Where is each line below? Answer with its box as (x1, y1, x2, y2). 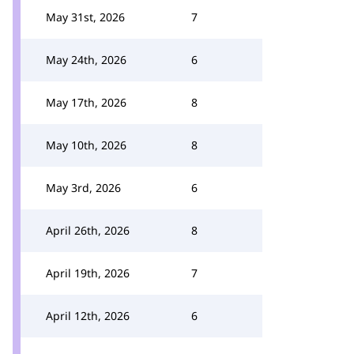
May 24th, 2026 (46, 52, 126, 67)
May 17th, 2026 (46, 95, 126, 110)
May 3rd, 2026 (46, 180, 121, 195)
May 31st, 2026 (46, 9, 125, 24)
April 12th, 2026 (46, 308, 130, 323)
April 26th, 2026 (46, 223, 130, 238)
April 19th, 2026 (46, 265, 130, 281)
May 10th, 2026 (46, 137, 126, 153)
